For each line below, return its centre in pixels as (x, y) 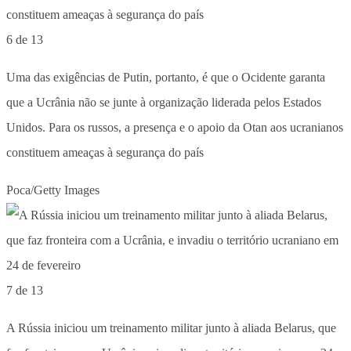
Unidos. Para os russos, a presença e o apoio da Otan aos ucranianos (175, 127)
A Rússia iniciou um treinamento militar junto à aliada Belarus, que (171, 327)
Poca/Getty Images (53, 190)
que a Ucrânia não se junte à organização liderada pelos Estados (164, 102)
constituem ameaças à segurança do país (105, 152)
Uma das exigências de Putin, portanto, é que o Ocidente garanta (166, 77)
